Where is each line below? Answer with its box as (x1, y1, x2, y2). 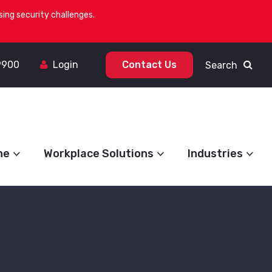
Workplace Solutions (44, 147, 154, 160)
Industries (188, 147, 243, 160)
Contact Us (122, 59, 177, 70)
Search (205, 59, 237, 71)
